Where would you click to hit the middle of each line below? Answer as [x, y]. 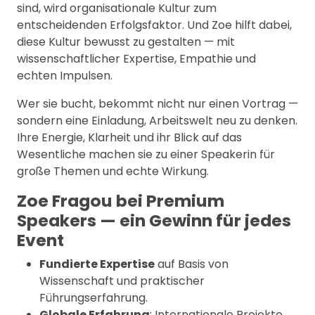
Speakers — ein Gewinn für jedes [154, 220]
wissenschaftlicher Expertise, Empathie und [136, 59]
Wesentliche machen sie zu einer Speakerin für [146, 154]
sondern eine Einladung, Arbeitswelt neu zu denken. [157, 121]
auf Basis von [192, 264]
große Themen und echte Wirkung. [113, 171]
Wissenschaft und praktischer [122, 281]
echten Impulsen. [65, 76]
